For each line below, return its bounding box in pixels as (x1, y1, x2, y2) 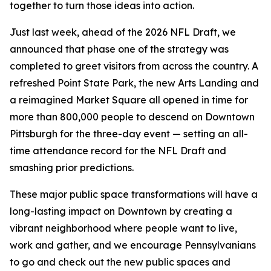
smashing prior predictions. (10, 162, 134, 174)
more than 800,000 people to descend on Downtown (10, 111, 255, 123)
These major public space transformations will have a (10, 188, 258, 200)
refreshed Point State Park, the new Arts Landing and (10, 77, 259, 89)
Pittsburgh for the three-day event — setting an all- (10, 128, 248, 140)
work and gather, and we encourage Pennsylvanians (10, 239, 256, 251)
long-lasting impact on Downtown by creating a (10, 205, 232, 217)
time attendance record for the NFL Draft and (10, 145, 226, 157)
